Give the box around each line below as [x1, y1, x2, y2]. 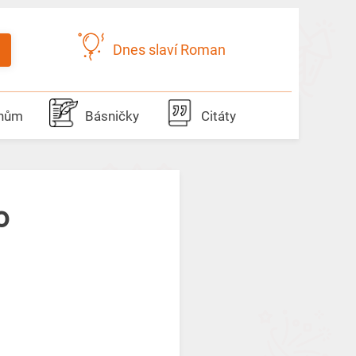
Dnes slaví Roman [112, 41, 226, 58]
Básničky [84, 108, 139, 124]
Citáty [200, 108, 236, 124]
